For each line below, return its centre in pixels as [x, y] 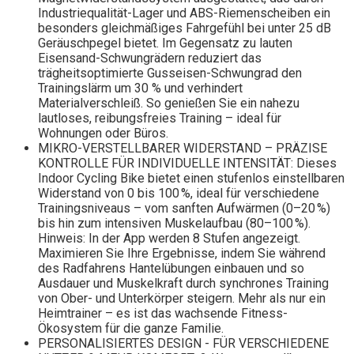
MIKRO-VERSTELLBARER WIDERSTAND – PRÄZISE [183, 149]
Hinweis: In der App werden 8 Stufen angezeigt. [169, 239]
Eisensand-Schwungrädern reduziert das [150, 58]
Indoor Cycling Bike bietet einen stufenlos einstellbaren [191, 179]
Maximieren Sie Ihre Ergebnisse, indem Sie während [182, 254]
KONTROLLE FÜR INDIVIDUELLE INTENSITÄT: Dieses [187, 164]
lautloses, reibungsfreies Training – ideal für [160, 119]
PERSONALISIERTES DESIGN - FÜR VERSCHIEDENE [183, 344]
